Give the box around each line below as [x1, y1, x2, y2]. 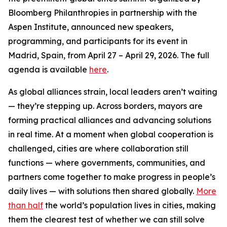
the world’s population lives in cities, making [43, 200, 216, 210]
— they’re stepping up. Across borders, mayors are [8, 101, 203, 111]
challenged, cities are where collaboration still [8, 143, 188, 154]
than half [8, 200, 43, 210]
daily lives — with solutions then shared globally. [8, 186, 196, 196]
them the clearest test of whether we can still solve [8, 214, 205, 224]
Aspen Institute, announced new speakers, [8, 22, 173, 32]
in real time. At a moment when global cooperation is [8, 129, 213, 139]
